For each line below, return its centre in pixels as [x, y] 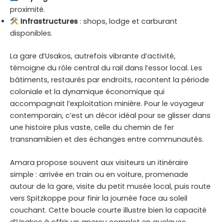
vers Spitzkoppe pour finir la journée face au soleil [99, 198]
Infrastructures [49, 22]
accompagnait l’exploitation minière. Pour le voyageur [107, 103]
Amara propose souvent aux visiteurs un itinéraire [99, 163]
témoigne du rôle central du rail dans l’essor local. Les [106, 68]
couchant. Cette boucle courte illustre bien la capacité [108, 210]
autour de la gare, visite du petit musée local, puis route [110, 187]
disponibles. [31, 33]
